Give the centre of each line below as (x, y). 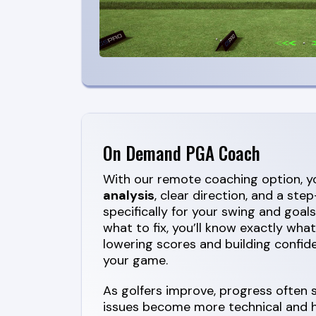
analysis (129, 195)
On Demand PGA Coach (182, 152)
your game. (136, 260)
